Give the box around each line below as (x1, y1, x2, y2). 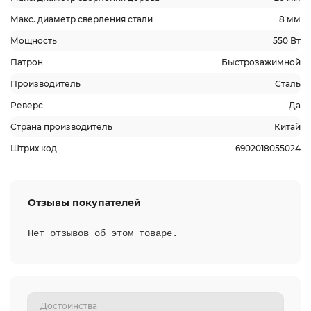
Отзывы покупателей (28, 196, 141, 209)
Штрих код (10, 143, 57, 153)
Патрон (10, 57, 43, 67)
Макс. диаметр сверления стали (10, 14, 153, 24)
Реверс (10, 100, 43, 110)
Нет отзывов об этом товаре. (28, 228, 178, 239)
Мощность (10, 35, 57, 46)
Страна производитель (10, 121, 112, 132)
